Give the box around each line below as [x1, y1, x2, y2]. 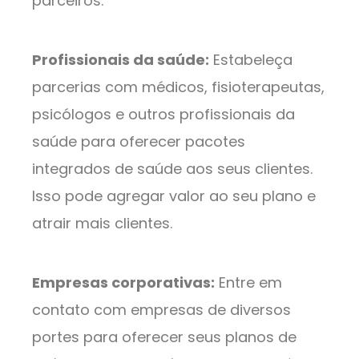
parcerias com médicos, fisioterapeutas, [32, 77, 325, 98]
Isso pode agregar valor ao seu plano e [32, 186, 316, 207]
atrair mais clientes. [32, 213, 172, 234]
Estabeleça [209, 50, 292, 71]
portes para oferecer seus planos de [32, 327, 296, 348]
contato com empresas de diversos [32, 300, 291, 321]
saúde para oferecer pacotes [32, 131, 245, 152]
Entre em [215, 272, 282, 293]
